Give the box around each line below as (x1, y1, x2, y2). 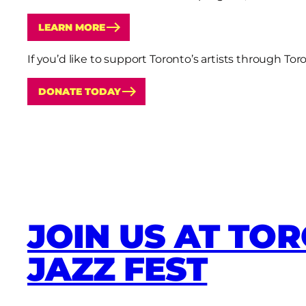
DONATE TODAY (38, 85, 121, 98)
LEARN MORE (38, 21, 105, 33)
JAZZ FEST (27, 249, 208, 289)
